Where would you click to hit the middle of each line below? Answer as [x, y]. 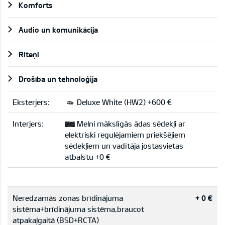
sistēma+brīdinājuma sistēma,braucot [78, 209]
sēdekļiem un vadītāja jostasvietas [124, 145]
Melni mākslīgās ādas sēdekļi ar [130, 123]
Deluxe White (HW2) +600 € [123, 102]
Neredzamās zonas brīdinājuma [68, 198]
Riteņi [29, 54]
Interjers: [28, 123]
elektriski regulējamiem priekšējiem [125, 134]
